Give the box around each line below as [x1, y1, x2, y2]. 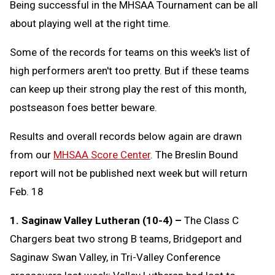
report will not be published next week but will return [10, 166, 247, 179]
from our [10, 148, 53, 161]
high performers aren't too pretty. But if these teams [10, 64, 249, 77]
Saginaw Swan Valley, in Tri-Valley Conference [10, 250, 220, 263]
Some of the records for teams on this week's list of [10, 45, 250, 58]
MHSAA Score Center [53, 148, 150, 161]
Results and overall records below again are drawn [10, 130, 242, 142]
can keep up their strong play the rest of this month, [10, 82, 246, 95]
